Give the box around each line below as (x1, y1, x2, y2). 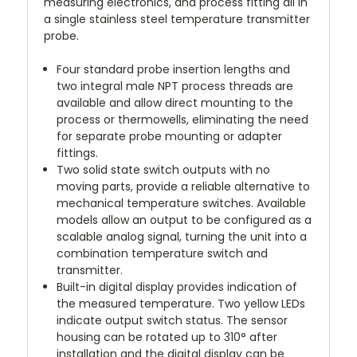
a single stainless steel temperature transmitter (44, 11, 310, 28)
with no (229, 162, 271, 178)
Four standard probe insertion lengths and (57, 61, 291, 78)
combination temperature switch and (57, 245, 269, 262)
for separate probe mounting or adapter (57, 128, 283, 145)
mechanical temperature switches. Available (57, 195, 307, 212)
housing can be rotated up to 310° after (57, 329, 278, 346)
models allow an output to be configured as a (57, 212, 312, 229)
